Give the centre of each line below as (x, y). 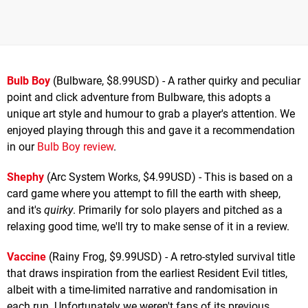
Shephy (25, 177)
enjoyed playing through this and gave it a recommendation (151, 131)
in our (22, 147)
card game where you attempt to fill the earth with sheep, (144, 194)
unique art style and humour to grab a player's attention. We (151, 114)
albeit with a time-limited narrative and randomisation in (142, 290)
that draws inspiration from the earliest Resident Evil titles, (147, 274)
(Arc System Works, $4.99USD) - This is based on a (170, 177)
